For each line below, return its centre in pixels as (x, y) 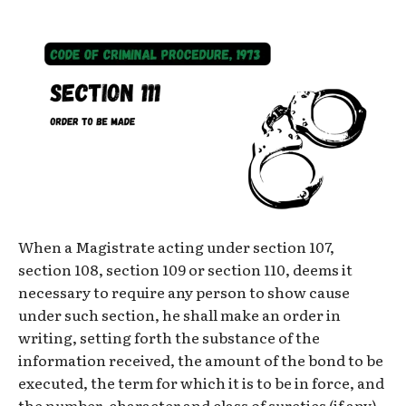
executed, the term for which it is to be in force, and (201, 383)
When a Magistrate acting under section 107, (176, 247)
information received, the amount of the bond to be (201, 360)
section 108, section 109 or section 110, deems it (185, 270)
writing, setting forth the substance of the (169, 338)
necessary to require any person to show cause (184, 292)
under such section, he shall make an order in (179, 315)
